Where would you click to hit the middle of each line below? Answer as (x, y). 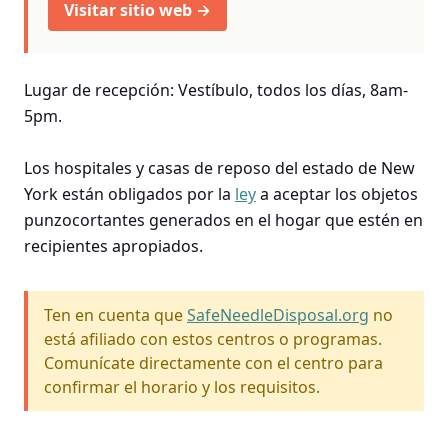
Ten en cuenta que (115, 314)
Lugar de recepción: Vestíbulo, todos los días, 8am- (216, 89)
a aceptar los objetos (337, 193)
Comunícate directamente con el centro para (213, 362)
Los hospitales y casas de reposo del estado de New (219, 167)
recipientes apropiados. (113, 245)
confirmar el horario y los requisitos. (182, 386)
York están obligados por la (129, 193)
